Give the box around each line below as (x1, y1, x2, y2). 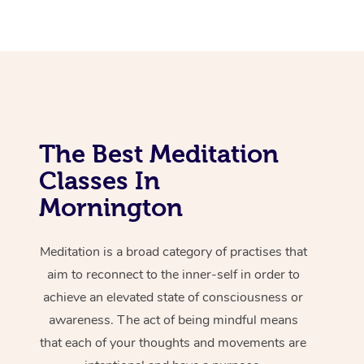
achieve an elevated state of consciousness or (43, 288, 304, 306)
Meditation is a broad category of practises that (39, 242, 307, 261)
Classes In (39, 166, 160, 194)
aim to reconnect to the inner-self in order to (46, 265, 300, 284)
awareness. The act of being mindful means (48, 310, 298, 329)
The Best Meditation (39, 139, 279, 167)
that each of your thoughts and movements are (40, 333, 307, 352)
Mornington (39, 193, 183, 221)
